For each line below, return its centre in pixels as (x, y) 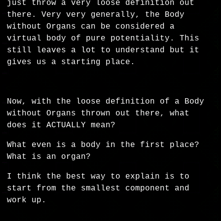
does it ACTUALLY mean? (64, 126)
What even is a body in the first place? (103, 145)
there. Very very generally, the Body (96, 15)
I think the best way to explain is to (98, 177)
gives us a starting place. (74, 62)
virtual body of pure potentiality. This (103, 39)
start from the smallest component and (98, 189)
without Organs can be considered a (91, 27)
